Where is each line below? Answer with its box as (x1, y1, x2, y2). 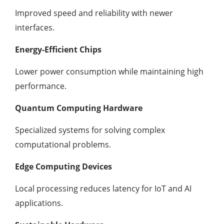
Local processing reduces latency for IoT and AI (15, 183, 191, 194)
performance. (15, 80, 66, 91)
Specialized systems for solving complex (15, 124, 165, 135)
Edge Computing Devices (15, 161, 112, 172)
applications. (15, 197, 63, 208)
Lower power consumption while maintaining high (15, 66, 203, 77)
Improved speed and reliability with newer (15, 7, 173, 18)
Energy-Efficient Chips (15, 44, 101, 55)
